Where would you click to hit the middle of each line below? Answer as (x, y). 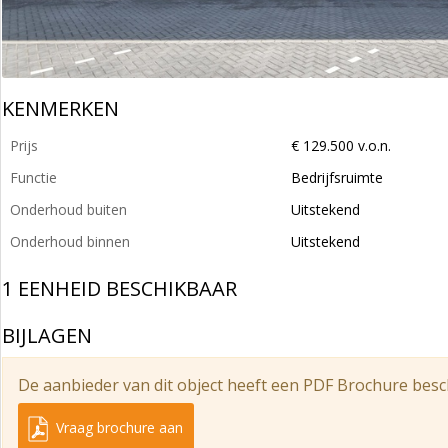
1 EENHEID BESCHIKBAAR (119, 288)
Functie (33, 177)
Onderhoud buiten (68, 209)
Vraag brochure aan (117, 427)
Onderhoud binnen (70, 241)
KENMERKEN (60, 108)
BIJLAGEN (47, 335)
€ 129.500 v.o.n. (341, 145)
